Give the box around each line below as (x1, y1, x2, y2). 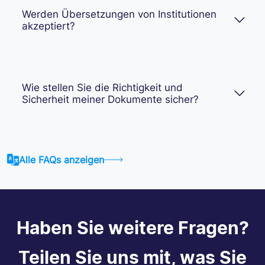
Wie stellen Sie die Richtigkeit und (22, 81, 183, 93)
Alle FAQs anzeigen (19, 153, 104, 166)
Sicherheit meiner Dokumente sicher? (22, 93, 199, 105)
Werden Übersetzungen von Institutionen (22, 8, 216, 20)
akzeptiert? (22, 20, 75, 32)
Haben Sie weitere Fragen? (16, 216, 249, 238)
